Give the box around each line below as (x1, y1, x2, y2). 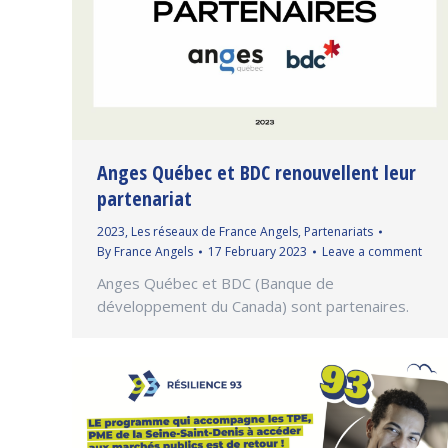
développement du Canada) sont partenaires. (97, 295, 409, 316)
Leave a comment (322, 242, 422, 260)
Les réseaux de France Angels (131, 222, 298, 240)
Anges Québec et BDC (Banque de (97, 272, 334, 293)
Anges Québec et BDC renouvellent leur (97, 158, 416, 186)
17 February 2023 (208, 242, 307, 260)
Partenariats (304, 222, 373, 240)
